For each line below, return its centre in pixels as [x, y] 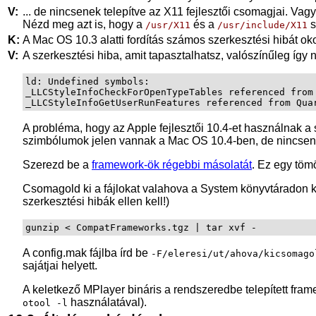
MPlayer [104, 289]
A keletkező [53, 289]
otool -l [45, 303]
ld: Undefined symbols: [87, 81]
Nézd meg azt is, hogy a [84, 24]
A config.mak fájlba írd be [87, 253]
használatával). [107, 302]
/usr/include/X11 [262, 25]
